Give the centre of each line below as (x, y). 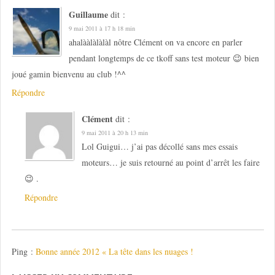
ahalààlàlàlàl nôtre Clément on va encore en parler (155, 42)
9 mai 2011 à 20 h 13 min (114, 133)
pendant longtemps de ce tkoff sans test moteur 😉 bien (164, 58)
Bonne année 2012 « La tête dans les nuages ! (114, 252)
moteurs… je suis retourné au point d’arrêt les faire (170, 163)
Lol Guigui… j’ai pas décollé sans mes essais (159, 147)
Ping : (23, 252)
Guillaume (88, 14)
